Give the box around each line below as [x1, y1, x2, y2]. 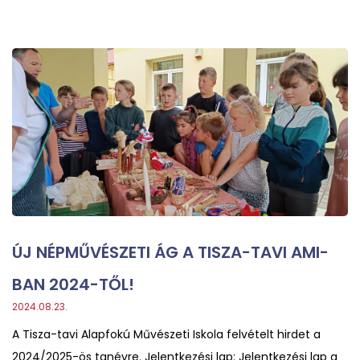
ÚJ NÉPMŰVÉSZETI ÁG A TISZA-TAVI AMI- [12, 240, 329, 264]
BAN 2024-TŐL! [12, 272, 134, 296]
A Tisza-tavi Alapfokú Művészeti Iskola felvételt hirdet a [12, 325, 321, 342]
